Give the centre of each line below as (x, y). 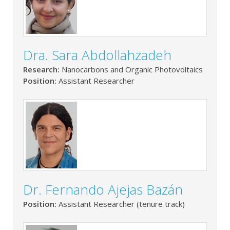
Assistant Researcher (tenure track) (122, 204)
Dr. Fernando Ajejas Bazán (103, 190)
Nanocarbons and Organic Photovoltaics (132, 70)
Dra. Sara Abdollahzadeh (97, 55)
